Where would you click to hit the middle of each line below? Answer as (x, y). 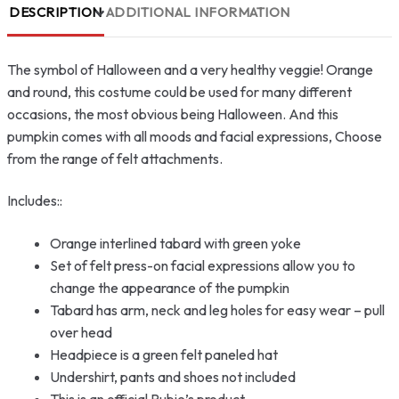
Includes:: (35, 201)
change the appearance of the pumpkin (170, 288)
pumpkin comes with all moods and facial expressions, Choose (195, 136)
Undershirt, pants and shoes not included (173, 377)
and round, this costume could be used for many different (179, 91)
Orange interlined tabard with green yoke (175, 244)
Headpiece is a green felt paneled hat (164, 355)
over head (81, 333)
